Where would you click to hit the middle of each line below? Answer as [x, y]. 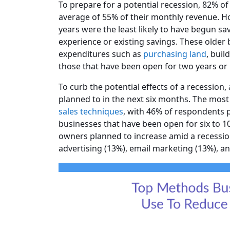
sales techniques [91, 111]
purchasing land [175, 54]
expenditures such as [101, 54]
